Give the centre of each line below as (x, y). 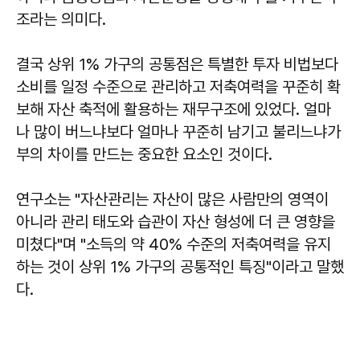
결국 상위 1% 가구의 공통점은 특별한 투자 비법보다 (177, 64)
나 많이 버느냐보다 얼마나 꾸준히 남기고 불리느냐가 (178, 131)
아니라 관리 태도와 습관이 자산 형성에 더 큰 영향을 (176, 221)
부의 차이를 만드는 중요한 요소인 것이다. (144, 154)
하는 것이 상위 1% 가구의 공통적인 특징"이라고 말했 (180, 266)
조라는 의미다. (61, 19)
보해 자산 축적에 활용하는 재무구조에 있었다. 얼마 (174, 109)
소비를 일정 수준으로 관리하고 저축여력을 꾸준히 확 (178, 86)
